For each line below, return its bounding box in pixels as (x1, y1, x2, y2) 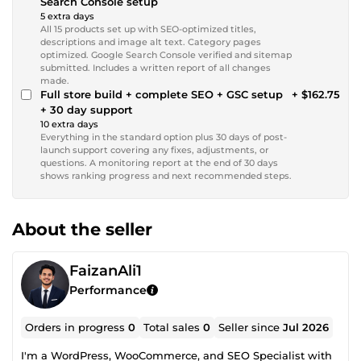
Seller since (218, 320, 284, 334)
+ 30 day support (40, 102, 133, 116)
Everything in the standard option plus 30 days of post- (40, 131, 287, 143)
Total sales (143, 320, 204, 334)
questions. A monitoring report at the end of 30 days (40, 156, 278, 168)
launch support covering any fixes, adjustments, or (40, 143, 269, 156)
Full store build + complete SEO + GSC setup (40, 87, 283, 101)
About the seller (12, 218, 152, 239)
